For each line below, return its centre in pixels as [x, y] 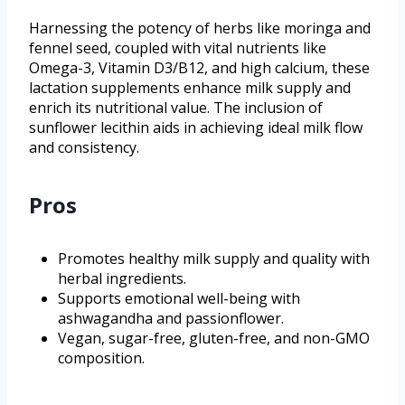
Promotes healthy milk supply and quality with [214, 258]
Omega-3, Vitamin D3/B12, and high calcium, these [199, 67]
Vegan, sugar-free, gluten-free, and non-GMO [214, 338]
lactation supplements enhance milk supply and [190, 87]
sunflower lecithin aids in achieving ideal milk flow [196, 127]
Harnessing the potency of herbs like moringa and [200, 28]
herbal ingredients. [122, 278]
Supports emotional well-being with [179, 298]
